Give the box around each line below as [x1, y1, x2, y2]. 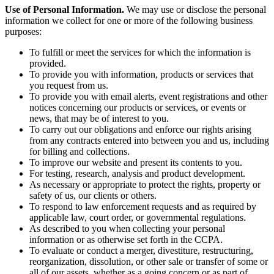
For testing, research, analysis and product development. [29, 168, 245, 179]
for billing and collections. [29, 146, 130, 157]
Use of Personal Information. [5, 4, 127, 15]
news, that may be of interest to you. [29, 113, 169, 124]
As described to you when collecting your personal [29, 223, 225, 234]
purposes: [5, 26, 42, 37]
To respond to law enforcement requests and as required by [29, 201, 256, 212]
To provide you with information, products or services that [29, 69, 253, 80]
